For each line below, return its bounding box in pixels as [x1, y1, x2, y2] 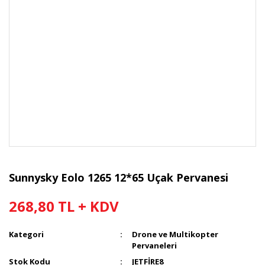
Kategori [9, 229, 44, 240]
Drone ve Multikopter [132, 229, 219, 240]
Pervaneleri [132, 240, 177, 251]
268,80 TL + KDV [9, 196, 119, 216]
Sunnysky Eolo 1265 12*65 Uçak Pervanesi [9, 170, 228, 185]
